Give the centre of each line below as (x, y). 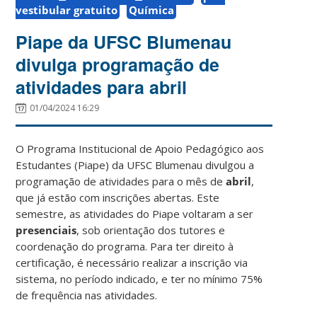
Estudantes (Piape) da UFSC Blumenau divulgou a (135, 165)
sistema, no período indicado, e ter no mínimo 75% (139, 278)
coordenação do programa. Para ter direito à (125, 246)
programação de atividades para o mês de (121, 181)
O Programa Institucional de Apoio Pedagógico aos (140, 148)
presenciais (46, 230)
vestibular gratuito (67, 10)
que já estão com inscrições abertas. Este (118, 197)
